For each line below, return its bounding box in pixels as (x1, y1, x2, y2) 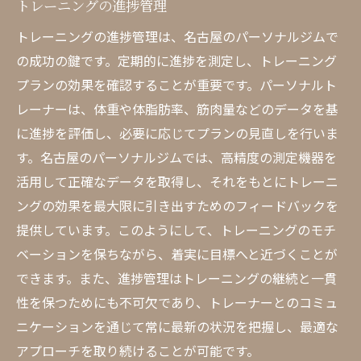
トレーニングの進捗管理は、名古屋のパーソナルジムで (16, 27, 338, 46)
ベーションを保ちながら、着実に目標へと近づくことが (16, 244, 338, 263)
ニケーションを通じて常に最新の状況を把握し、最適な (16, 317, 338, 336)
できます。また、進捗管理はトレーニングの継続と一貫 (16, 268, 337, 288)
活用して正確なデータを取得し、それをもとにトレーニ (16, 172, 338, 191)
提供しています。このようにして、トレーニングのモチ (16, 220, 336, 239)
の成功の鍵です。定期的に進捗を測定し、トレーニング (16, 51, 337, 70)
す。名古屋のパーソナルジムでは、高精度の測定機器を (16, 147, 337, 167)
